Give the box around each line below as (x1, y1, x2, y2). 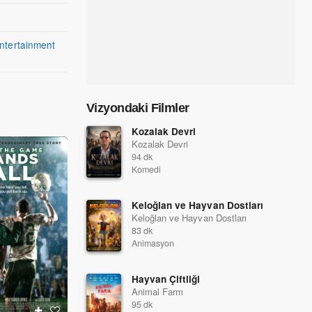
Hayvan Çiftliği (132, 272, 201, 286)
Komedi (132, 163, 162, 175)
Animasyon (132, 237, 175, 249)
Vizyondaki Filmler (86, 101, 189, 115)
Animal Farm (132, 285, 184, 298)
